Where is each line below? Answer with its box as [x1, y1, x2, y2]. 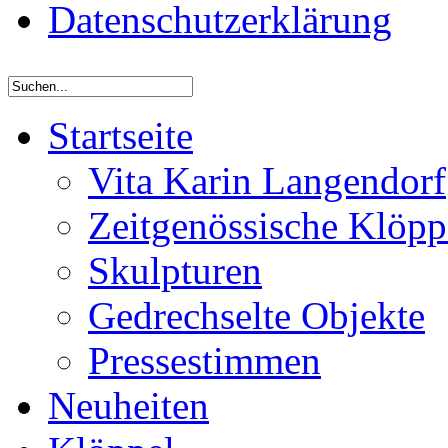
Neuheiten [48, 384, 209, 427]
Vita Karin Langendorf [88, 159, 446, 202]
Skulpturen [88, 249, 262, 292]
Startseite [48, 114, 193, 157]
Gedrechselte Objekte [88, 294, 425, 337]
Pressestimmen [88, 339, 321, 382]
